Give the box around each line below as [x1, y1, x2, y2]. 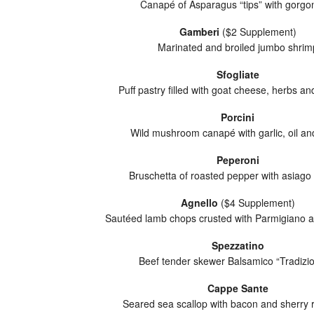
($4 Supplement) [217, 196, 295, 210]
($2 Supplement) [219, 25, 296, 39]
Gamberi [179, 25, 219, 39]
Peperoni [216, 153, 259, 167]
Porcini [221, 110, 254, 124]
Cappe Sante [207, 281, 268, 295]
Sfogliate [216, 67, 259, 81]
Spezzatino [211, 238, 264, 252]
